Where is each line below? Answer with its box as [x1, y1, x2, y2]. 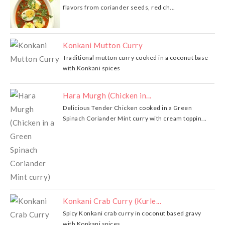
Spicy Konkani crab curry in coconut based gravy [63, 209, 201, 217]
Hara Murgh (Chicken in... [63, 90, 152, 100]
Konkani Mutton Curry [63, 40, 143, 50]
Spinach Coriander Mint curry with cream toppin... [63, 114, 207, 122]
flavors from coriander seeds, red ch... [63, 3, 175, 11]
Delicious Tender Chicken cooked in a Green [63, 103, 192, 111]
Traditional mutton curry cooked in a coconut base [63, 53, 208, 61]
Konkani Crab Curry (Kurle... [63, 196, 161, 205]
